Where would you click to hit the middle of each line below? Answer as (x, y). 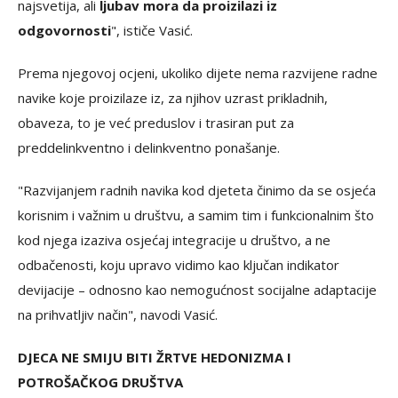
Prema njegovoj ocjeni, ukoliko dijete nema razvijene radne (198, 73)
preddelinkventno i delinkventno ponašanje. (149, 147)
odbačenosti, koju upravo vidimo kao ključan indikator (179, 265)
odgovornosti (64, 30)
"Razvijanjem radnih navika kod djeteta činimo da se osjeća (197, 190)
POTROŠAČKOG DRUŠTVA (100, 382)
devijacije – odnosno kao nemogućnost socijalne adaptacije (197, 290)
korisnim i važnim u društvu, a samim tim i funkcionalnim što (196, 215)
